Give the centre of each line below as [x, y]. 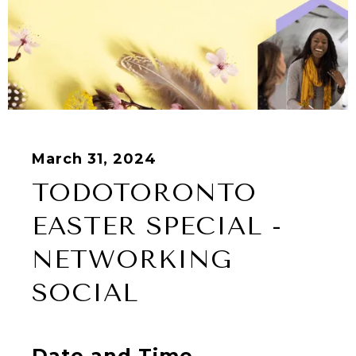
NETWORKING [132, 260]
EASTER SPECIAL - [157, 226]
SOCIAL [85, 293]
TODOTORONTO [144, 193]
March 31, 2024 [94, 159]
